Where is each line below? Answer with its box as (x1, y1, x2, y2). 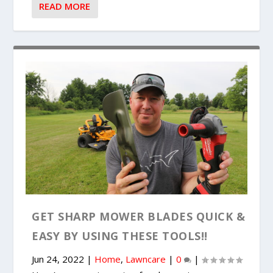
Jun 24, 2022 (32, 252, 85, 265)
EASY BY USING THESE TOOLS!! (32, 228, 208, 243)
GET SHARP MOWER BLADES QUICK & (32, 208, 246, 224)
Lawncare (126, 252, 166, 265)
